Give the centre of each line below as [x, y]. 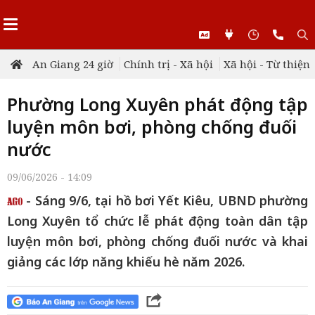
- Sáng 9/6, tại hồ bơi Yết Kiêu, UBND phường [165, 200]
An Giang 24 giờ [73, 64]
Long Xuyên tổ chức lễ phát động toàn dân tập [157, 221]
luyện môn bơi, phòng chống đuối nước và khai [157, 241]
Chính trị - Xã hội [168, 64]
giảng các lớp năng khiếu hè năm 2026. [126, 262]
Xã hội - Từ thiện [267, 64]
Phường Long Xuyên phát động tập [157, 104]
